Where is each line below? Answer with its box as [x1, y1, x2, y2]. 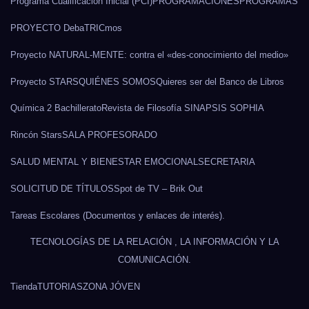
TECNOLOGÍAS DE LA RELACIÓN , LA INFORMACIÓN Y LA [30, 237, 279, 248]
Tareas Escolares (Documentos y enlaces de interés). [10, 210, 225, 221]
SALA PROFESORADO [62, 130, 157, 141]
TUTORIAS [37, 281, 83, 292]
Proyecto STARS [10, 76, 79, 87]
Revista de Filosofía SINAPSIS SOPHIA [101, 103, 264, 114]
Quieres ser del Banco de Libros [156, 76, 284, 87]
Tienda [10, 281, 37, 292]
